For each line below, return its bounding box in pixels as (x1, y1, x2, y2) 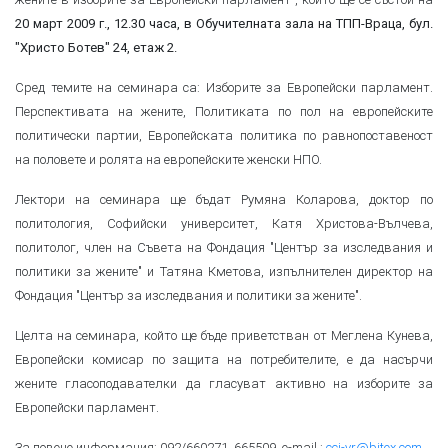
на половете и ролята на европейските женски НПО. (15, 150, 322, 168)
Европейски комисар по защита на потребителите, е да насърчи (15, 350, 433, 368)
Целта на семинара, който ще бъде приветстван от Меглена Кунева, (15, 326, 433, 344)
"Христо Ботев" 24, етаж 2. (15, 39, 177, 55)
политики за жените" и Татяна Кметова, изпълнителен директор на (15, 262, 433, 280)
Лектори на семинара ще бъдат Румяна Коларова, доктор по (15, 190, 433, 208)
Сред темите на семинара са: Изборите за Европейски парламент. (15, 78, 433, 96)
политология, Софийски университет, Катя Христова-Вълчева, (15, 214, 433, 232)
